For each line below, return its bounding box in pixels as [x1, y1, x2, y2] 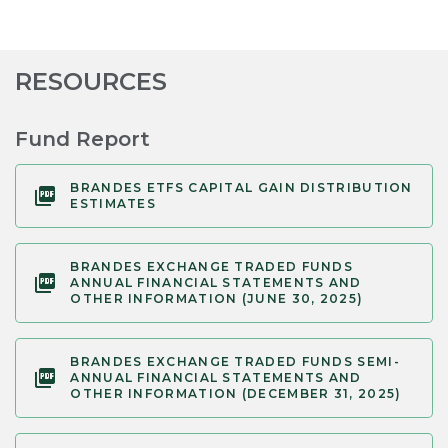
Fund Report [15, 127, 150, 152]
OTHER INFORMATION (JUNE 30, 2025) [70, 291, 364, 307]
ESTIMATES [70, 196, 157, 212]
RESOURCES [15, 67, 167, 97]
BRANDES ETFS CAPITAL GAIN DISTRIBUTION [70, 180, 413, 196]
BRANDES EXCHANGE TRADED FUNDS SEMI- [70, 354, 400, 370]
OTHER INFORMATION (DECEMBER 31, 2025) [70, 386, 402, 402]
